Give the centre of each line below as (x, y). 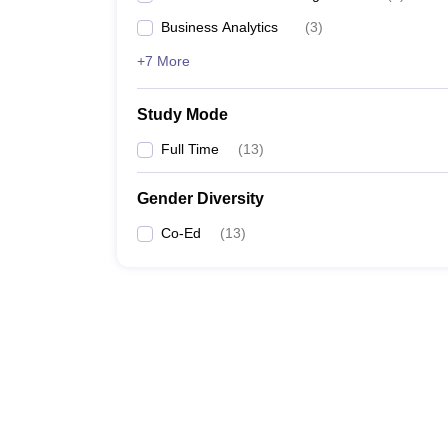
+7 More (163, 61)
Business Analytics (219, 27)
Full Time (190, 149)
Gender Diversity (200, 198)
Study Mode (182, 114)
